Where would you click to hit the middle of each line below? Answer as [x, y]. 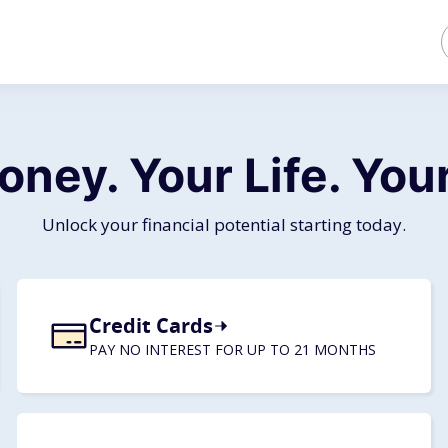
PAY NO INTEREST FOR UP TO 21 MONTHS [233, 349]
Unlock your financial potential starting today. [224, 224]
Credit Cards [151, 325]
